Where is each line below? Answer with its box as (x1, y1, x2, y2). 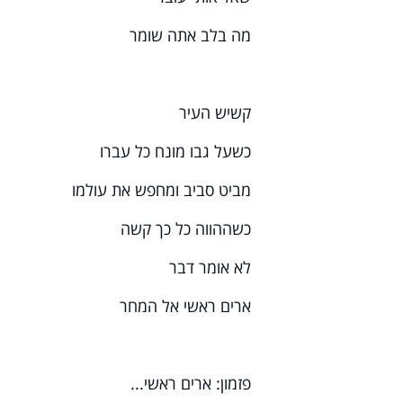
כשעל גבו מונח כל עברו (100, 140, 252, 163)
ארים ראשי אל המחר (120, 295, 252, 318)
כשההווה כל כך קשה (121, 218, 252, 240)
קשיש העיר (179, 102, 252, 124)
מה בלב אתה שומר (130, 24, 252, 47)
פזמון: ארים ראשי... (130, 372, 252, 395)
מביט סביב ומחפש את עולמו (72, 179, 252, 201)
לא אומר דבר (169, 256, 252, 279)
